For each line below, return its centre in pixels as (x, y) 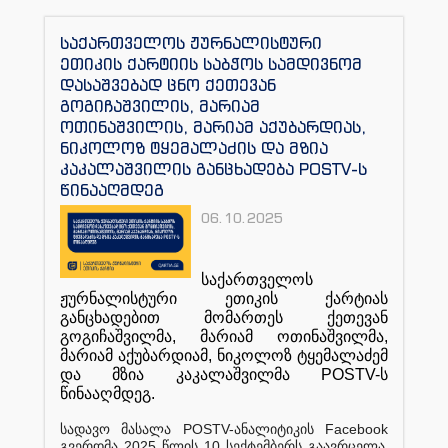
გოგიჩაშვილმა (116, 336)
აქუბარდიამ (163, 355)
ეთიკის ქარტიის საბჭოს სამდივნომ (211, 63)
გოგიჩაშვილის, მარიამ (160, 105)
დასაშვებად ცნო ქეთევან (168, 84)
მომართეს (243, 317)
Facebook (357, 428)
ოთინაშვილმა (330, 336)
